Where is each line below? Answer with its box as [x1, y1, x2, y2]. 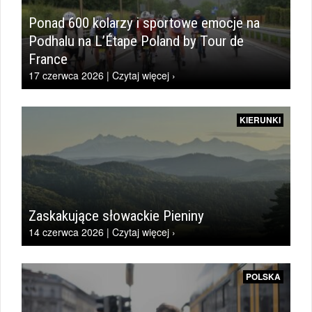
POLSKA [246, 270, 281, 283]
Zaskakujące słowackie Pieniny [29, 208, 204, 224]
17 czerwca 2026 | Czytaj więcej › [29, 68, 175, 82]
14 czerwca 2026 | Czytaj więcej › [29, 225, 175, 239]
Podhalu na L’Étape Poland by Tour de [29, 33, 244, 49]
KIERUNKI [240, 114, 281, 126]
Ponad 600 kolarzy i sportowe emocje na [29, 15, 260, 31]
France [29, 51, 68, 68]
